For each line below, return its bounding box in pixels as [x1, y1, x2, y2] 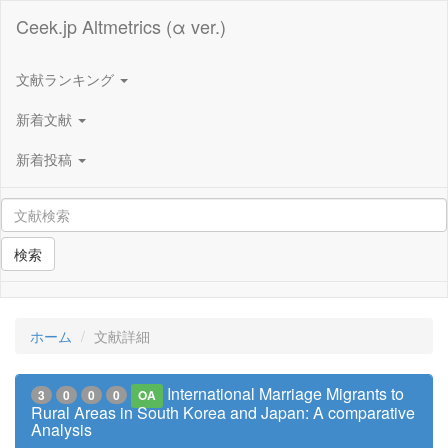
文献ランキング [16, 68, 118, 89]
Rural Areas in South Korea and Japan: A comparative [31, 401, 415, 424]
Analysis [31, 418, 92, 441]
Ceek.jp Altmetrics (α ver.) [16, 13, 226, 39]
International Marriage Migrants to [167, 382, 405, 405]
